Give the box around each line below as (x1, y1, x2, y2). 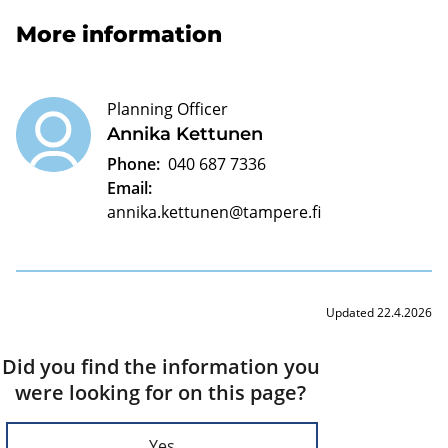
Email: (107, 176, 152, 199)
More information (16, 20, 222, 48)
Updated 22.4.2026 (326, 303, 432, 321)
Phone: (107, 152, 160, 175)
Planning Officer (107, 97, 228, 120)
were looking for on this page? (15, 378, 306, 406)
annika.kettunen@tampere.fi (107, 200, 321, 223)
